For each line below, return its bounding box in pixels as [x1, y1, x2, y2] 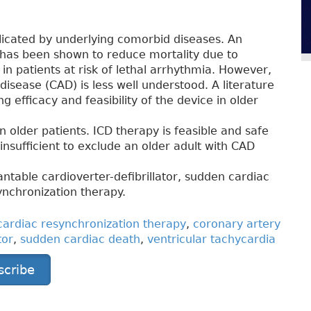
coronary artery [193, 217, 280, 231]
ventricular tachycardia [147, 233, 276, 246]
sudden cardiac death [20, 233, 140, 246]
